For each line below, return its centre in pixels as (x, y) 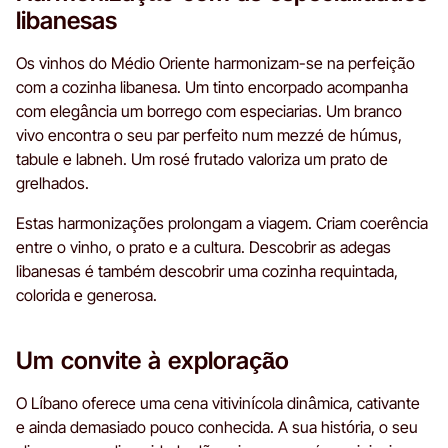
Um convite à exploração (152, 360)
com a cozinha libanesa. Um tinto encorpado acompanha (212, 86)
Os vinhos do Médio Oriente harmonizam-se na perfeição (215, 62)
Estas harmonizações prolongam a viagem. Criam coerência (222, 222)
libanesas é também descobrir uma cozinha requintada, (207, 270)
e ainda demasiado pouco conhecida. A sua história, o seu (217, 426)
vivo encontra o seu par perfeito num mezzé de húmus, (209, 134)
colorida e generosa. (86, 294)
